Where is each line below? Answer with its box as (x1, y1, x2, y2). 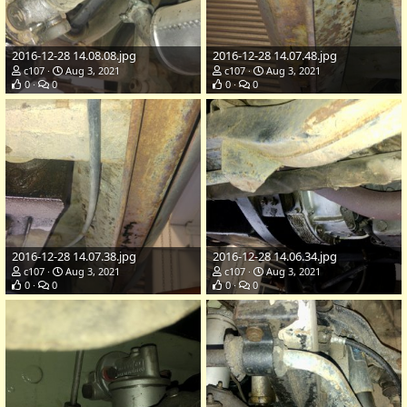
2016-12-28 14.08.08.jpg (12, 47, 136, 65)
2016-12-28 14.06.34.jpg (213, 248, 337, 265)
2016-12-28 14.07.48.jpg (213, 47, 337, 65)
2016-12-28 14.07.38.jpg (12, 248, 136, 265)
